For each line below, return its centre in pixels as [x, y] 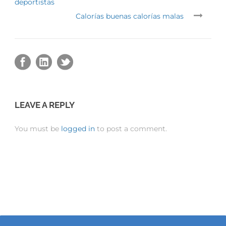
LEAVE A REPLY [45, 105]
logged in [78, 128]
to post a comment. [131, 128]
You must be [38, 128]
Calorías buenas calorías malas [130, 16]
